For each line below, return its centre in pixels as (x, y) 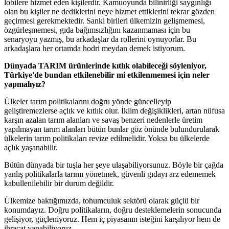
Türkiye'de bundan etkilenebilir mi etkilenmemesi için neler (107, 75)
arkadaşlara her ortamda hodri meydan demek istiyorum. (95, 49)
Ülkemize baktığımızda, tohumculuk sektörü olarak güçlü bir (102, 201)
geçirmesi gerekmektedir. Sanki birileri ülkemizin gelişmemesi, (105, 21)
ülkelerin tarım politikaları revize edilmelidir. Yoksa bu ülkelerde (107, 139)
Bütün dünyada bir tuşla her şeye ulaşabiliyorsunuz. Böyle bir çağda (114, 165)
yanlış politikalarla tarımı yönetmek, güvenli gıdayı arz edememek (110, 174)
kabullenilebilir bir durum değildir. (59, 184)
